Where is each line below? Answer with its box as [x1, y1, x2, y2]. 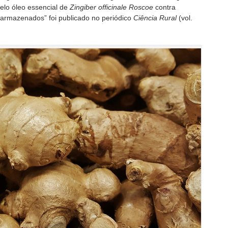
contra [153, 3, 176, 11]
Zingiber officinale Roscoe [70, 3, 153, 11]
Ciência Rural [133, 14, 177, 22]
